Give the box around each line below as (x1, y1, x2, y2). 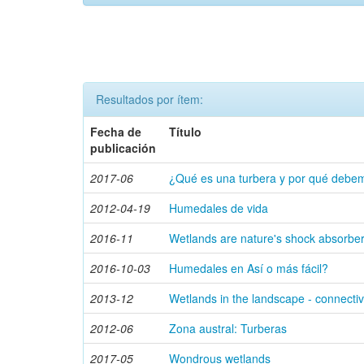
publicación (90, 140, 156, 156)
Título (169, 123, 201, 140)
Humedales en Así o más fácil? (169, 260, 328, 276)
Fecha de (90, 123, 141, 140)
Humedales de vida (169, 200, 268, 216)
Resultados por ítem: (96, 91, 203, 107)
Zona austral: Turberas (169, 320, 287, 336)
